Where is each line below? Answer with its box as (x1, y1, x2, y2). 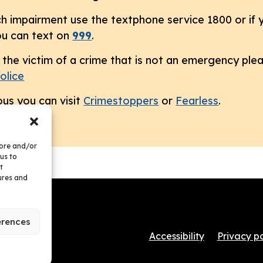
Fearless (176, 94, 219, 108)
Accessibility (149, 230, 204, 242)
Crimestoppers (83, 94, 159, 108)
